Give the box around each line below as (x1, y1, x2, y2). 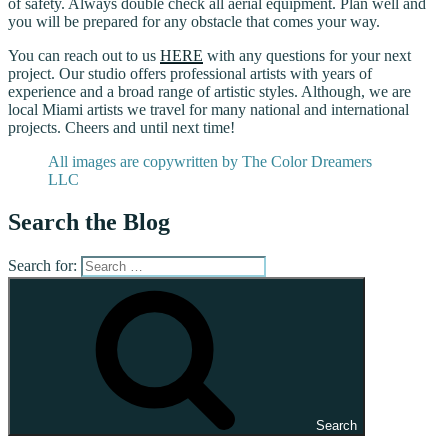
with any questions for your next (203, 47, 411, 65)
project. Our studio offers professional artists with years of (8, 65, 372, 83)
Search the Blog (8, 208, 170, 235)
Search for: (8, 256, 77, 274)
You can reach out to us (8, 47, 160, 65)
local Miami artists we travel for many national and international (8, 101, 409, 119)
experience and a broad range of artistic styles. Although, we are (8, 83, 411, 101)
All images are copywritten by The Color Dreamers (48, 153, 372, 171)
